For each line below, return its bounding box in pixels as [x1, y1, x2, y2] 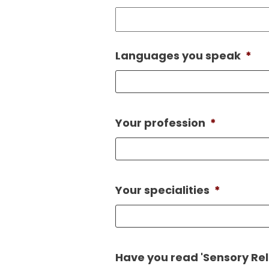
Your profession [115, 115, 205, 131]
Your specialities [115, 183, 210, 198]
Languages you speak [115, 48, 241, 64]
